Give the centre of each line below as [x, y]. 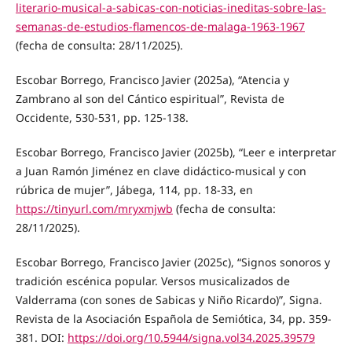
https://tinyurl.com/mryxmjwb [94, 208]
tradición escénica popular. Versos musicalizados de [152, 280]
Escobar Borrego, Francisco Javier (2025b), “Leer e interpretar [176, 152]
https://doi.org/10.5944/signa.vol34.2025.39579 [191, 337]
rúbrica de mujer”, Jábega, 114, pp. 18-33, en [134, 189]
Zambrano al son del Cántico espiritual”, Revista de [150, 98]
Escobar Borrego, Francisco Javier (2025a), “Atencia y [152, 79]
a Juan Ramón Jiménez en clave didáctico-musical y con [161, 170]
